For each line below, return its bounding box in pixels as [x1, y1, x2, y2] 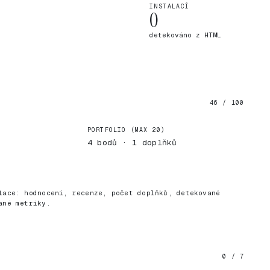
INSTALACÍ [149, 2, 190, 10]
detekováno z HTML [149, 31, 221, 39]
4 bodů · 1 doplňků [87, 137, 177, 148]
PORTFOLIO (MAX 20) [87, 126, 166, 134]
